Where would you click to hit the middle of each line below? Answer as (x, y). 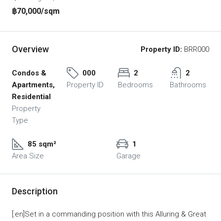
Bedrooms (136, 85)
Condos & (29, 73)
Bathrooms (188, 85)
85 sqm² (42, 144)
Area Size (28, 156)
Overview (30, 49)
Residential (31, 96)
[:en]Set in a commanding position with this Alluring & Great (109, 214)
